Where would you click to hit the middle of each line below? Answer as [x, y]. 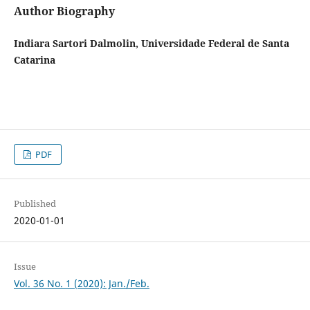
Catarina [34, 60]
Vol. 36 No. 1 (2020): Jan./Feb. [81, 284]
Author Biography [64, 11]
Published [35, 204]
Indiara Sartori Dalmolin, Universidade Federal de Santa [151, 43]
